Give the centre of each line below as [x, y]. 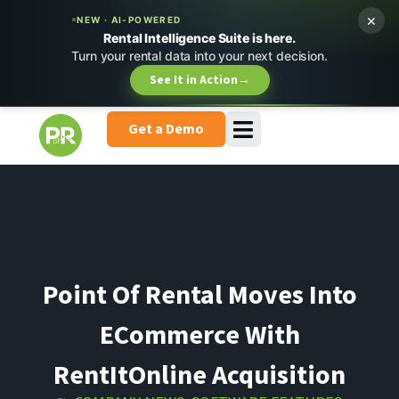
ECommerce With [199, 334]
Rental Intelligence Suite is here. [199, 38]
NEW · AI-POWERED [129, 20]
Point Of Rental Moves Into [199, 293]
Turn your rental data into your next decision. [199, 56]
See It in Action [193, 80]
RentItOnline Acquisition [199, 374]
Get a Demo [166, 129]
